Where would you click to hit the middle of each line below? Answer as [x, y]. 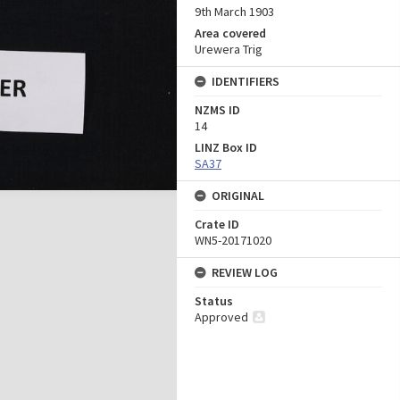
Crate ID [217, 224]
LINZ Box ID [226, 147]
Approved [221, 317]
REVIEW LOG [245, 272]
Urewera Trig [229, 49]
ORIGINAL [238, 196]
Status [214, 301]
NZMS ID [217, 110]
